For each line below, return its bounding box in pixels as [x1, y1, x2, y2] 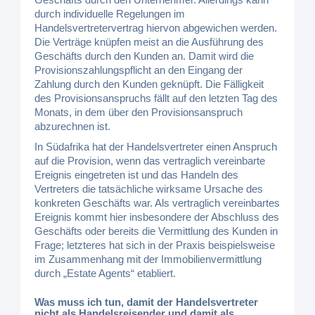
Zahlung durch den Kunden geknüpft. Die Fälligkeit [34, 78, 264, 90]
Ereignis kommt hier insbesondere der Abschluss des [34, 211, 280, 223]
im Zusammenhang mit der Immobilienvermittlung [34, 253, 262, 265]
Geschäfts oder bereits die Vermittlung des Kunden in [34, 225, 278, 237]
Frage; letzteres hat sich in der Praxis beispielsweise [34, 239, 276, 251]
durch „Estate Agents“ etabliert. [34, 267, 176, 279]
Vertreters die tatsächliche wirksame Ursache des [34, 183, 264, 195]
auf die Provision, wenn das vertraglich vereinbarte [34, 155, 266, 167]
